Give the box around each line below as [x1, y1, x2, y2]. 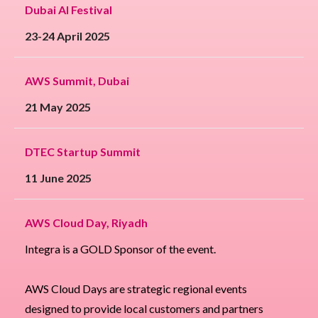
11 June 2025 [25, 171, 92, 185]
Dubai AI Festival [25, 3, 112, 17]
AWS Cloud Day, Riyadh [25, 216, 148, 230]
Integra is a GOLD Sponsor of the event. [25, 242, 216, 256]
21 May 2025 [25, 100, 91, 114]
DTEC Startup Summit [25, 145, 141, 159]
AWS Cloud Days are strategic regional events [25, 282, 247, 296]
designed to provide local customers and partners [25, 302, 263, 316]
